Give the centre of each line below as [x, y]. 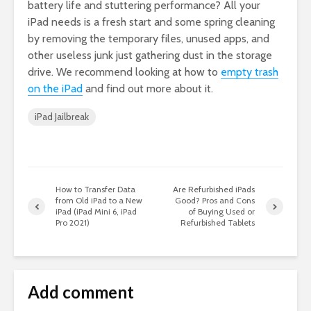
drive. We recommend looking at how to [124, 72]
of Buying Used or [222, 212]
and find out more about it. [148, 89]
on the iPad [55, 89]
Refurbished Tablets [218, 223]
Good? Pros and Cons [215, 201]
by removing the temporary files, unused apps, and [149, 39]
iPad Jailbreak [62, 117]
